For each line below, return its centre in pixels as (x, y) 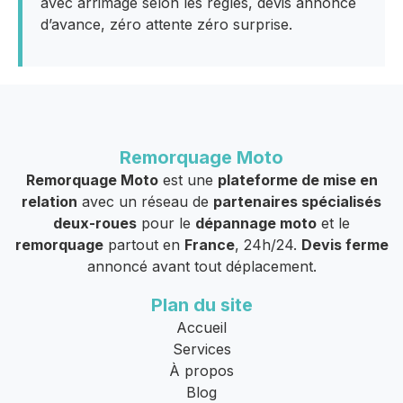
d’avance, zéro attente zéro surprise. (166, 25)
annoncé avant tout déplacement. (201, 266)
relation (49, 201)
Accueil (201, 327)
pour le (166, 223)
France (209, 244)
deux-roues (95, 223)
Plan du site (201, 304)
